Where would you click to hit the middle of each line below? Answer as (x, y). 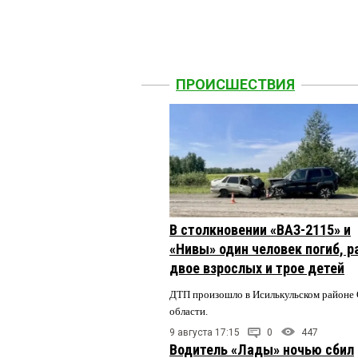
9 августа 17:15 (205, 332)
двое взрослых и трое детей (257, 268)
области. (190, 311)
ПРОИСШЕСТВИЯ (235, 84)
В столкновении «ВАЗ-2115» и (260, 229)
